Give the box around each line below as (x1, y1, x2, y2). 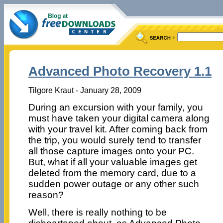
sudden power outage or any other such (28, 178, 199, 189)
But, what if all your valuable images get (28, 156, 197, 167)
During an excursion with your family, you (28, 102, 203, 112)
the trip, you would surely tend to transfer (28, 134, 201, 145)
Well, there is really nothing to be (28, 207, 167, 218)
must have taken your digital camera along (28, 112, 210, 123)
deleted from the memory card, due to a (28, 167, 196, 178)
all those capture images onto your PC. (28, 145, 194, 156)
